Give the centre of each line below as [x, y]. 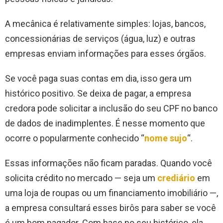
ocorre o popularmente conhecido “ [75, 138]
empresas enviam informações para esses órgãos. [107, 54]
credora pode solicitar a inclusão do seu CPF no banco [111, 109]
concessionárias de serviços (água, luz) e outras [100, 39]
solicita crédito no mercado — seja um [81, 178]
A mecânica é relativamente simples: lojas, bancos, [105, 24]
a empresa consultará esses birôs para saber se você [111, 208]
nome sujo [166, 138]
